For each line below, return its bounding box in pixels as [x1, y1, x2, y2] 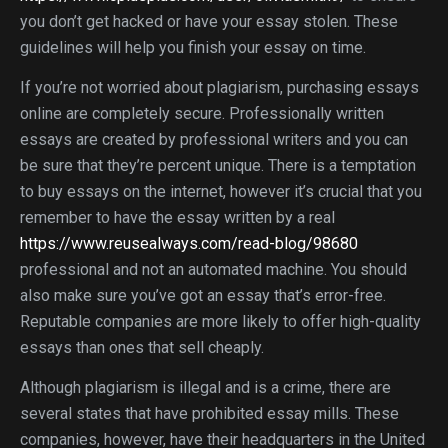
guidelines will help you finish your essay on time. [20, 38, 366, 57]
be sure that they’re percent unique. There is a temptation [20, 156, 416, 175]
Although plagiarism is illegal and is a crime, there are [20, 378, 391, 397]
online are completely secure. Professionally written [20, 104, 384, 123]
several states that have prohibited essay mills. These [20, 404, 399, 423]
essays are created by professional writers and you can [20, 130, 408, 149]
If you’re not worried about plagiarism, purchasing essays [20, 78, 419, 97]
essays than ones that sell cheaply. [20, 338, 264, 357]
